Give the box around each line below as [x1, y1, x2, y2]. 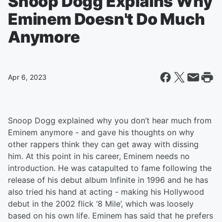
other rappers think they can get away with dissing [8, 139, 199, 149]
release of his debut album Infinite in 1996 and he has [8, 175, 208, 185]
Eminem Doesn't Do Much [8, 9, 205, 29]
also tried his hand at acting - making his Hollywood [8, 187, 204, 197]
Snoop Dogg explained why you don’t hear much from [8, 115, 212, 125]
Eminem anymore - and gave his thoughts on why [8, 127, 194, 137]
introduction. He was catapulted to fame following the [8, 163, 212, 173]
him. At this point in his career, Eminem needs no [8, 151, 190, 161]
